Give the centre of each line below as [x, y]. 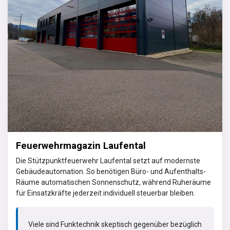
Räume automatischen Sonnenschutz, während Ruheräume [113, 182]
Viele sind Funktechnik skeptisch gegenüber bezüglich [115, 224]
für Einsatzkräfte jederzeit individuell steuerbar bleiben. [106, 193]
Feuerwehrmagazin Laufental [81, 145]
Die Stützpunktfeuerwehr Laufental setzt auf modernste [108, 160]
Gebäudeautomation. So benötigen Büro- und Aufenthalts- [111, 171]
